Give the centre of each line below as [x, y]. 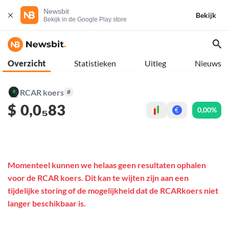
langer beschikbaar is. [47, 203]
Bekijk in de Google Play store [85, 19]
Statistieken [95, 63]
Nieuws [208, 63]
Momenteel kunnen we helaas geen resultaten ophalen [107, 165]
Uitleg [155, 63]
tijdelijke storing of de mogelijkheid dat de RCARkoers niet [113, 191]
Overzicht [27, 63]
